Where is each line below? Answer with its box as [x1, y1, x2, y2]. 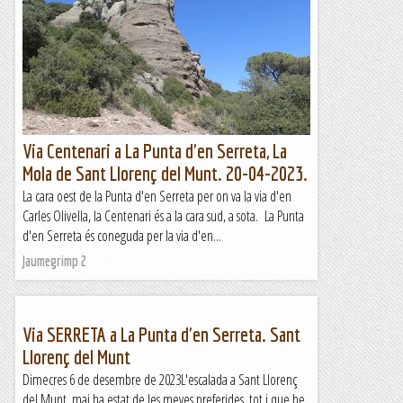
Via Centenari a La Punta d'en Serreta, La [22, 139, 287, 162]
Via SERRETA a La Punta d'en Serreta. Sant [22, 323, 300, 345]
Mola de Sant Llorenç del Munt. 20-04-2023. [22, 162, 308, 184]
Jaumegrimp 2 [22, 253, 87, 269]
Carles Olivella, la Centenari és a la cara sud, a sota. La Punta [22, 206, 304, 226]
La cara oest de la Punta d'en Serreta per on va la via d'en [22, 186, 291, 206]
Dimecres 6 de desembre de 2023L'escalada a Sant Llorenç [22, 370, 298, 390]
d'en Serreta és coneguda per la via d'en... [22, 226, 221, 246]
